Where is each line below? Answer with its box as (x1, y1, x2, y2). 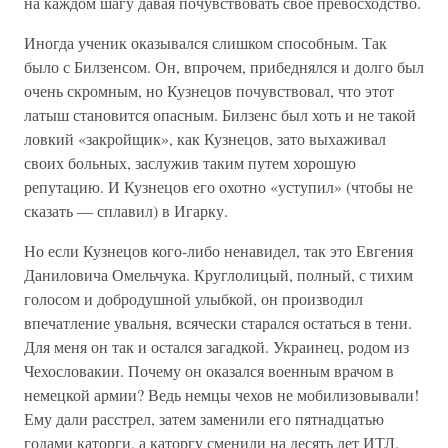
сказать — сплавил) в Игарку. (24, 200, 228, 221)
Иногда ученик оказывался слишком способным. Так (24, 32, 387, 53)
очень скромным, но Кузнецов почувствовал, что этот (24, 80, 394, 101)
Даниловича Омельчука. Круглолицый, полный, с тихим (24, 264, 413, 285)
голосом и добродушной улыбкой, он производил (24, 288, 363, 309)
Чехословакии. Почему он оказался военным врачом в (24, 360, 394, 381)
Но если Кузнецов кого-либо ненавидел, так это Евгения (24, 240, 413, 261)
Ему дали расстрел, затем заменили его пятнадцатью (24, 408, 384, 429)
